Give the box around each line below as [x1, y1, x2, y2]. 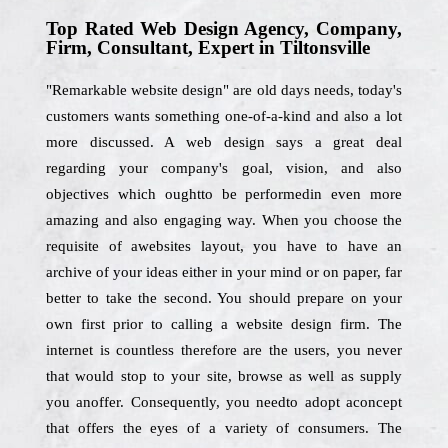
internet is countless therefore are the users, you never [46, 342, 402, 358]
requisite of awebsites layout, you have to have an [46, 238, 402, 254]
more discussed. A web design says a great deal [46, 134, 402, 150]
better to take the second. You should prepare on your [46, 290, 402, 306]
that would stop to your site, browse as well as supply [46, 368, 402, 384]
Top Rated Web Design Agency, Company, [46, 18, 402, 39]
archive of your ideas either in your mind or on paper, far [46, 264, 402, 280]
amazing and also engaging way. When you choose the [46, 212, 402, 228]
